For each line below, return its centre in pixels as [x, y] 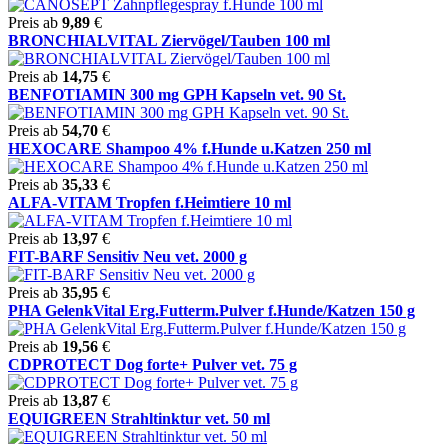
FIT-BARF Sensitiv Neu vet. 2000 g [127, 256]
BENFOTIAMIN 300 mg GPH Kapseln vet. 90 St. [177, 94]
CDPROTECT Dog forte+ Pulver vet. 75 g [152, 364]
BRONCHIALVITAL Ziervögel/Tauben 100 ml [169, 40]
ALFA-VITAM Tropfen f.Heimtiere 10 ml [149, 202]
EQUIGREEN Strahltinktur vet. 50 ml [139, 418]
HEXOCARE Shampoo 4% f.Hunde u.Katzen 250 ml [189, 148]
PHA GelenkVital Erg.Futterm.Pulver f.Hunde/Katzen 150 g [211, 310]
